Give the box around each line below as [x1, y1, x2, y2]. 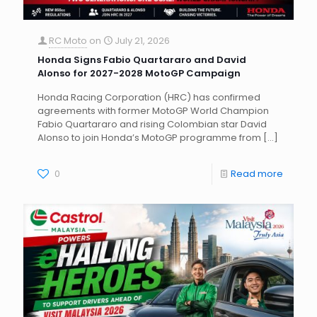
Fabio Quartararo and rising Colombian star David [38, 117, 267, 131]
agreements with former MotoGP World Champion [38, 103, 269, 117]
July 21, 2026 [115, 33, 170, 47]
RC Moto [49, 33, 87, 47]
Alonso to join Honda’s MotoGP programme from [38, 130, 261, 144]
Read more [231, 166, 283, 180]
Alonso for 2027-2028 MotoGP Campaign [38, 66, 241, 80]
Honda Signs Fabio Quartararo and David [38, 52, 246, 67]
